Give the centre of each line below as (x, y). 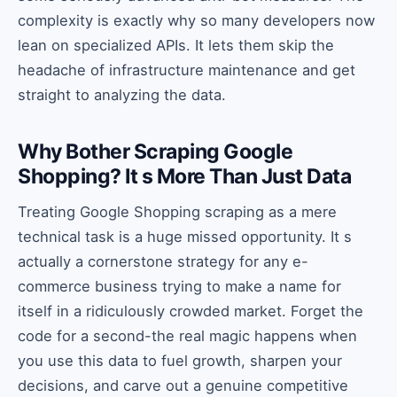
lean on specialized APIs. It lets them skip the (176, 45)
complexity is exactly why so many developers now (196, 20)
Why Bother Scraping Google (155, 152)
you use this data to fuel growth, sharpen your (180, 361)
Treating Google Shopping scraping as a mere (177, 212)
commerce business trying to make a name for (179, 286)
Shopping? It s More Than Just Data (184, 176)
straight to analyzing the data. (122, 95)
